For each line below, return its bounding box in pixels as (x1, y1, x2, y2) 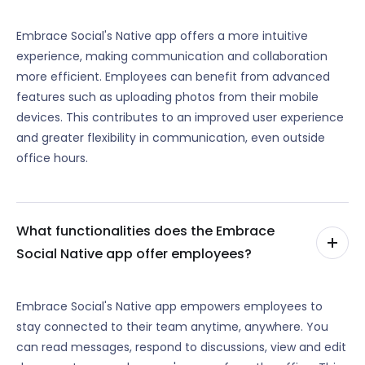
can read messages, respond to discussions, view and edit (16, 338, 346, 355)
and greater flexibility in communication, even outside (16, 129, 325, 146)
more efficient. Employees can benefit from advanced (16, 68, 330, 85)
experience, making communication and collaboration (16, 47, 328, 64)
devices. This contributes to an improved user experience (16, 108, 344, 125)
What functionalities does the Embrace (16, 222, 275, 241)
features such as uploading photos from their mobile (16, 88, 319, 105)
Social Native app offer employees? (16, 244, 252, 264)
